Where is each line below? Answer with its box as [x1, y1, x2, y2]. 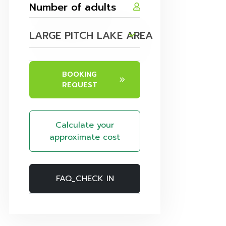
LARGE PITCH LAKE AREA [29, 28, 153, 43]
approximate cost [49, 131, 120, 144]
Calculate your [55, 119, 114, 132]
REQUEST [62, 80, 97, 91]
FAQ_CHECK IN [55, 173, 114, 185]
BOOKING [62, 69, 97, 80]
